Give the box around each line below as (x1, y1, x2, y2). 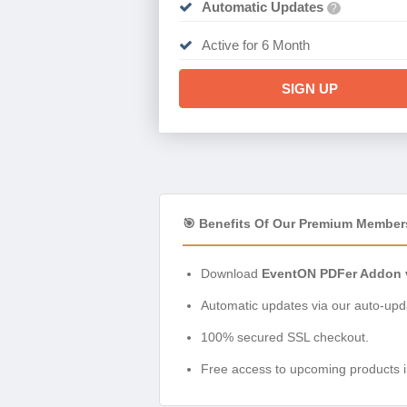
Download (201, 266, 262, 282)
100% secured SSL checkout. (201, 330, 369, 345)
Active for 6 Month (201, 37, 310, 54)
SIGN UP (281, 81, 338, 97)
